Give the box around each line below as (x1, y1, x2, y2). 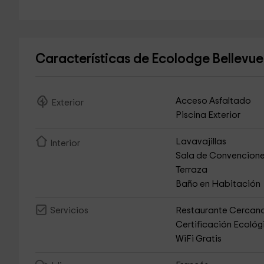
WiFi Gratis (176, 235, 222, 243)
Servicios (49, 206, 88, 216)
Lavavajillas (176, 137, 227, 146)
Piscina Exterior (176, 111, 241, 120)
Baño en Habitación (176, 180, 261, 189)
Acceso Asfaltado (176, 97, 252, 105)
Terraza (176, 166, 208, 174)
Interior (49, 139, 80, 148)
